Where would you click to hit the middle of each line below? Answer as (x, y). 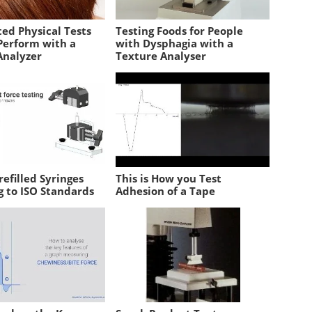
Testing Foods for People (180, 30)
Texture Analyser (161, 55)
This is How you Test (169, 178)
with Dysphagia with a (175, 43)
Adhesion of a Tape (166, 190)
